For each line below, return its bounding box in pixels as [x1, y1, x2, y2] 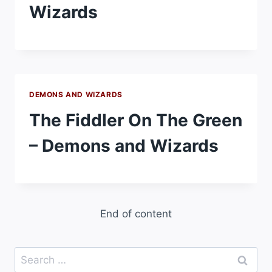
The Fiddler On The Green [29, 109, 242, 131]
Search [14, 248, 48, 260]
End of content [100, 207, 172, 220]
